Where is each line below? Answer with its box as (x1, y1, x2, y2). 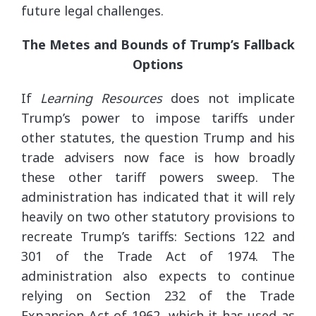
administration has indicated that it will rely (21, 188, 295, 205)
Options (133, 55, 183, 73)
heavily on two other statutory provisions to (21, 207, 295, 225)
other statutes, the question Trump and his (21, 128, 295, 146)
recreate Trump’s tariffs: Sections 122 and (21, 227, 295, 245)
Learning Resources (40, 89, 162, 107)
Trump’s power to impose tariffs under (21, 109, 295, 126)
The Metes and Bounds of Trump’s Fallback (21, 35, 295, 53)
